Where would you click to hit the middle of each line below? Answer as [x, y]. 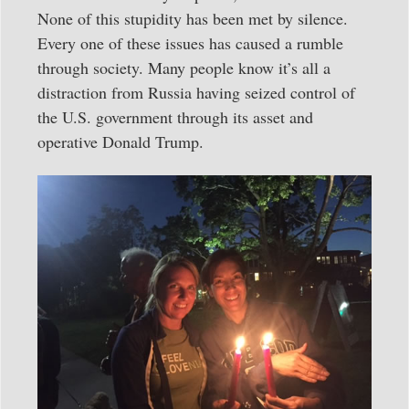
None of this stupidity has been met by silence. [193, 19]
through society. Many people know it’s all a [184, 68]
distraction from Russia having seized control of [196, 93]
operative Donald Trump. [121, 142]
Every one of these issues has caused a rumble [190, 43]
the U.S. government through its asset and [175, 117]
